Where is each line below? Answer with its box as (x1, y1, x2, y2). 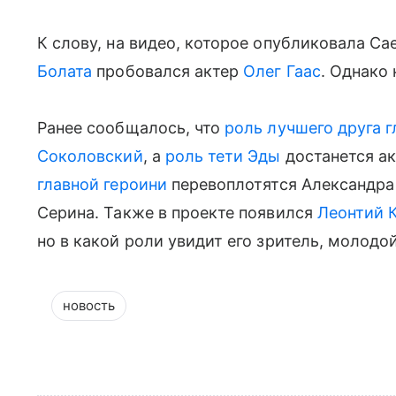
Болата (37, 62, 93, 80)
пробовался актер (92, 62, 244, 80)
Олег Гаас (243, 62, 321, 80)
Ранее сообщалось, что (37, 118, 225, 137)
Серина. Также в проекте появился (37, 203, 317, 222)
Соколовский (37, 147, 143, 165)
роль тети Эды (164, 147, 281, 165)
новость (63, 297, 115, 314)
